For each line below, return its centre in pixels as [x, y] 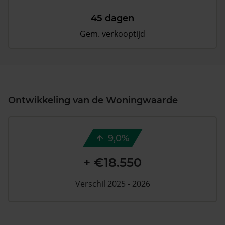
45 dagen [113, 18]
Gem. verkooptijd [113, 34]
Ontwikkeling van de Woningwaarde [93, 100]
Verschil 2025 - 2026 [113, 184]
